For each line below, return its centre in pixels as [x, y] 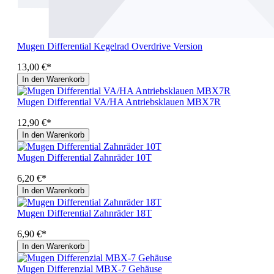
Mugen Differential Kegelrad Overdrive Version [110, 46]
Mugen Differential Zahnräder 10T [84, 157]
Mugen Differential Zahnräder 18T [84, 213]
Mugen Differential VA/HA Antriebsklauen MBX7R [119, 102]
